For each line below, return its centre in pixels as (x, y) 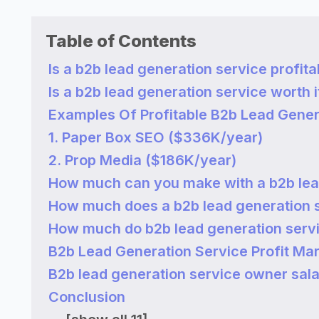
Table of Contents (121, 41)
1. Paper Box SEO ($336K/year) (156, 137)
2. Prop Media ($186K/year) (142, 160)
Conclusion (87, 297)
